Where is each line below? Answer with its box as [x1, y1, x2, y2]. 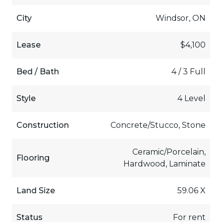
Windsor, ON [156, 13, 206, 23]
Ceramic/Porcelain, [132, 147, 206, 157]
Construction [16, 120, 69, 130]
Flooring [16, 153, 50, 163]
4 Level [177, 93, 206, 103]
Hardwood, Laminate [123, 159, 206, 168]
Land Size [16, 185, 55, 195]
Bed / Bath [16, 66, 59, 76]
